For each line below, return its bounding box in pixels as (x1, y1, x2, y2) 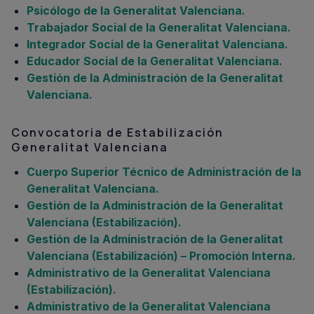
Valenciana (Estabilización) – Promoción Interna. (27, 249, 296, 263)
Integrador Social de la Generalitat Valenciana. (27, 37, 288, 51)
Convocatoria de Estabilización (11, 125, 224, 140)
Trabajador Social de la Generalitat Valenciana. (27, 20, 291, 34)
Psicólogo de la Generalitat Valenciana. (27, 4, 245, 18)
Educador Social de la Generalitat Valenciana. (27, 54, 282, 68)
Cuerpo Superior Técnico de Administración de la (27, 165, 301, 179)
